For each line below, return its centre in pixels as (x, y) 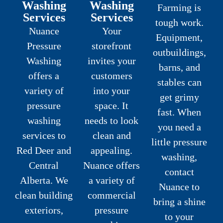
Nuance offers (111, 166)
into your (111, 91)
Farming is (179, 7)
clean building (44, 195)
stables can (179, 82)
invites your (111, 61)
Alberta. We (44, 180)
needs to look (111, 121)
